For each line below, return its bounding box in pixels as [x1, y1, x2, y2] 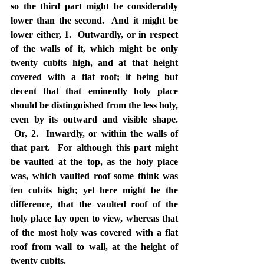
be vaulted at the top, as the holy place [11, 156, 178, 167]
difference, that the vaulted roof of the [11, 199, 178, 209]
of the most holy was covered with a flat [11, 227, 178, 237]
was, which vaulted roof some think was [11, 170, 178, 181]
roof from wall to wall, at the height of [11, 241, 178, 252]
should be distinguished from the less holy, [11, 100, 178, 110]
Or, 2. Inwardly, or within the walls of [11, 128, 178, 138]
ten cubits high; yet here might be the [11, 184, 178, 195]
